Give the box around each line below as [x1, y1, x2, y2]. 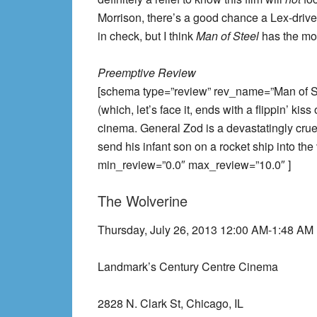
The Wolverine [98, 190, 188, 211]
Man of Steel [196, 28, 262, 44]
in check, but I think [98, 28, 196, 44]
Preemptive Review [98, 64, 196, 81]
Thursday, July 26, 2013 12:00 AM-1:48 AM [98, 221, 313, 238]
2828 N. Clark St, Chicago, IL [98, 295, 243, 311]
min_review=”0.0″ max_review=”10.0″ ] [98, 156, 291, 173]
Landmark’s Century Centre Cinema [98, 258, 278, 275]
